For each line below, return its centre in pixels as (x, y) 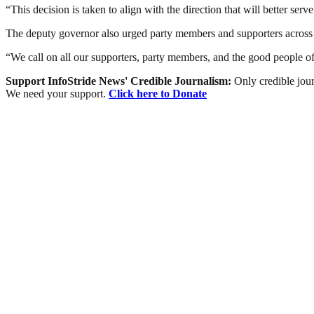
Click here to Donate (158, 94)
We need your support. (57, 94)
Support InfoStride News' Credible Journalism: (120, 81)
